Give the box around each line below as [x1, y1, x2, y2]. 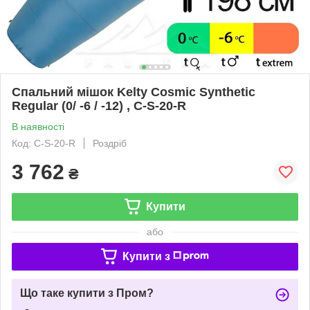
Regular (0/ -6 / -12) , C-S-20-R [12, 98, 186, 113]
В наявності [12, 120, 64, 132]
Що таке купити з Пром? [20, 286, 154, 299]
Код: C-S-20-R [12, 137, 75, 149]
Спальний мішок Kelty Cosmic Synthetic [12, 84, 255, 99]
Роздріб [93, 137, 127, 149]
